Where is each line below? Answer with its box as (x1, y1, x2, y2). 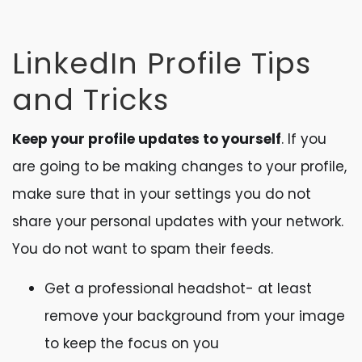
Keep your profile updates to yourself (12, 129, 281, 149)
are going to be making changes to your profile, (12, 157, 347, 176)
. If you (281, 129, 326, 149)
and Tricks (12, 79, 169, 120)
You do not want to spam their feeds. (12, 239, 273, 259)
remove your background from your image (44, 306, 345, 326)
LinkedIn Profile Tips (12, 43, 311, 84)
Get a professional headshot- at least (44, 279, 312, 298)
